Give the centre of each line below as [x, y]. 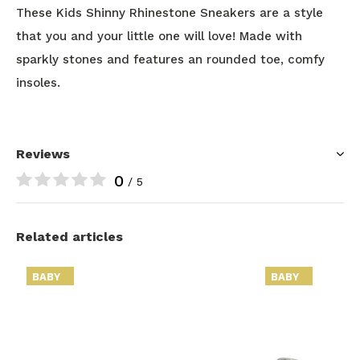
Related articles [70, 236]
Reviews [43, 153]
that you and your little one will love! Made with [159, 36]
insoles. [38, 82]
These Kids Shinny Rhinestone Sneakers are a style [170, 12]
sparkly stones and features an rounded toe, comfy [170, 59]
